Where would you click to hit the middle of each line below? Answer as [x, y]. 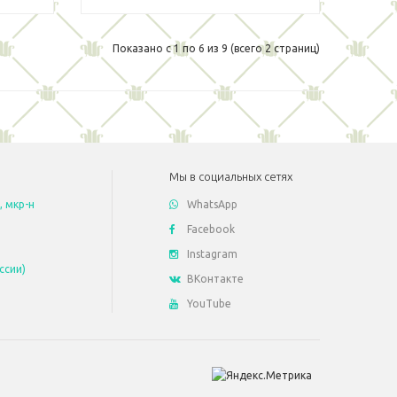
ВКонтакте [215, 279]
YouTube [209, 304]
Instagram [212, 254]
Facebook [211, 229]
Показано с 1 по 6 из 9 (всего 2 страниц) [216, 48]
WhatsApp [212, 204]
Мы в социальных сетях [231, 176]
